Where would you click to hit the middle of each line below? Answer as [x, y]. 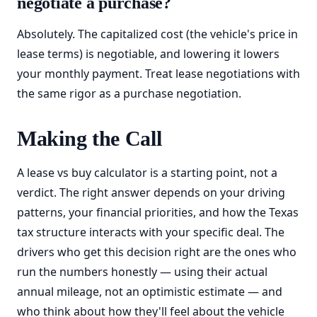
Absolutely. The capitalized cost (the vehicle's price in [157, 34]
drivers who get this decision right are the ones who [157, 252]
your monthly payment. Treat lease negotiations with [158, 74]
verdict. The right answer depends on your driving [151, 192]
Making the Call [90, 138]
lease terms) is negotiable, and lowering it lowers [148, 54]
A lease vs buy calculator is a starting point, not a [147, 173]
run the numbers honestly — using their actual [142, 272]
